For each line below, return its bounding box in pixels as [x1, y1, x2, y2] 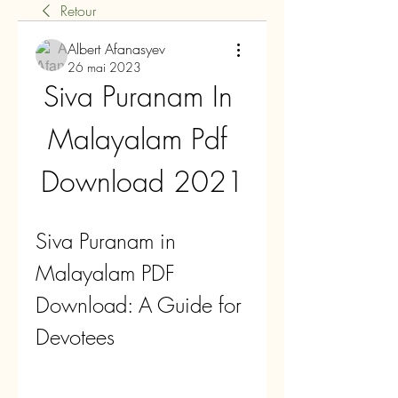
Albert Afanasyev [68, 39, 165, 59]
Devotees [36, 322, 115, 351]
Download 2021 [40, 163, 244, 201]
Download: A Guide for [36, 291, 242, 319]
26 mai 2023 [68, 59, 141, 76]
